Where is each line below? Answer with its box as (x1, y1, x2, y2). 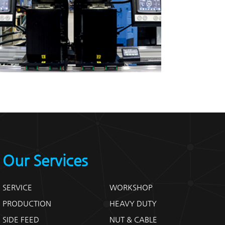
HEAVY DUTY (109, 199, 157, 207)
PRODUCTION (3, 199, 52, 207)
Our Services (3, 152, 88, 169)
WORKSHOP (109, 183, 153, 191)
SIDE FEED (3, 215, 40, 223)
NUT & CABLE (109, 215, 158, 223)
